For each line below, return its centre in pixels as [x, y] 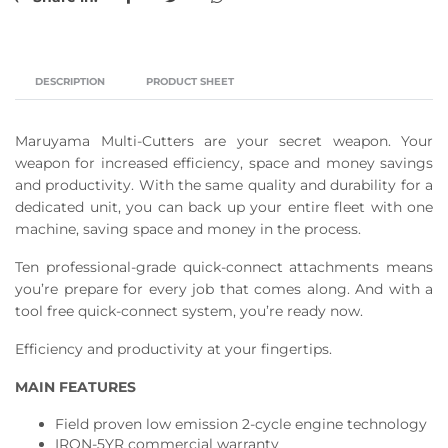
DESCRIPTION [70, 82]
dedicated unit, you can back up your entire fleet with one [224, 207]
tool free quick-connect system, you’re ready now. [189, 311]
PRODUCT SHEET [190, 82]
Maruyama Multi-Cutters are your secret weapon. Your [224, 141]
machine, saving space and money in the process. [188, 229]
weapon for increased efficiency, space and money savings [224, 163]
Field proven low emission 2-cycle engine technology [241, 424]
